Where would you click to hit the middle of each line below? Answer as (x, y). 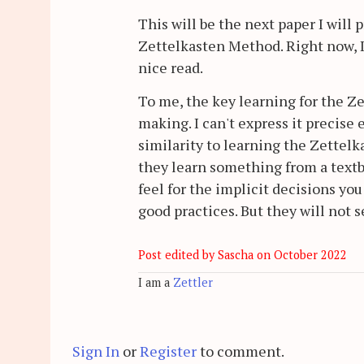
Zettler (193, 282)
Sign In (96, 351)
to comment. (240, 351)
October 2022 (310, 255)
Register (168, 351)
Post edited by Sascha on (206, 255)
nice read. (171, 68)
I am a (156, 282)
